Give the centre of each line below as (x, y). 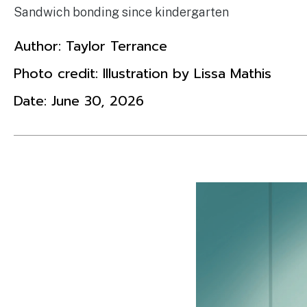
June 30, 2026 (98, 100)
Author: (40, 46)
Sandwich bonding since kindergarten (121, 12)
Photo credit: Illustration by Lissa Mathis (143, 73)
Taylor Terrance (116, 46)
